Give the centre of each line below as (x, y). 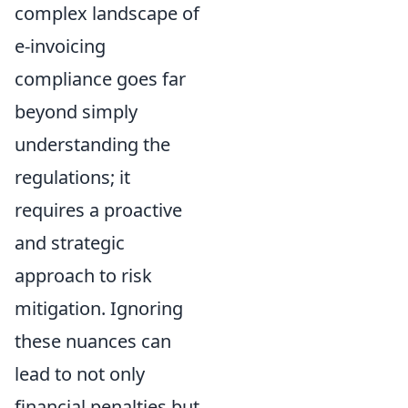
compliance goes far (100, 79)
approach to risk (83, 276)
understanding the (92, 145)
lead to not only (80, 374)
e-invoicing (60, 46)
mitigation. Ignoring (99, 309)
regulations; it (72, 178)
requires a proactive (98, 210)
